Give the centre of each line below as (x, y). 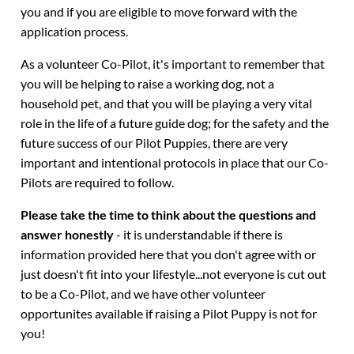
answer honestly (68, 234)
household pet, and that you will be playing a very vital (167, 103)
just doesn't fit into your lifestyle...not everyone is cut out (174, 274)
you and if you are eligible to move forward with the (159, 11)
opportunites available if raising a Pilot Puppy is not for (169, 313)
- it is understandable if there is (199, 234)
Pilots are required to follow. (98, 182)
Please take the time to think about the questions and (169, 215)
